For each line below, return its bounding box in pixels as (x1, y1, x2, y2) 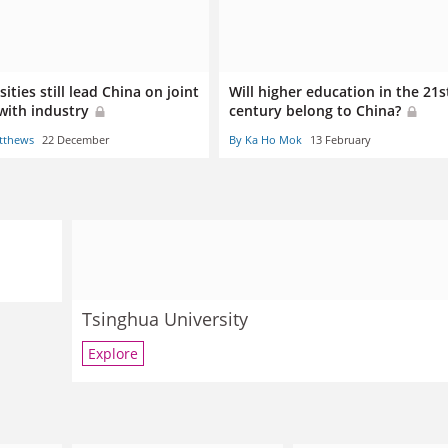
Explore (87, 344, 138, 364)
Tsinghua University (81, 306, 248, 331)
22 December (42, 131, 109, 147)
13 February (310, 131, 371, 147)
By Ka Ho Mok (229, 131, 302, 147)
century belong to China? (229, 101, 405, 121)
